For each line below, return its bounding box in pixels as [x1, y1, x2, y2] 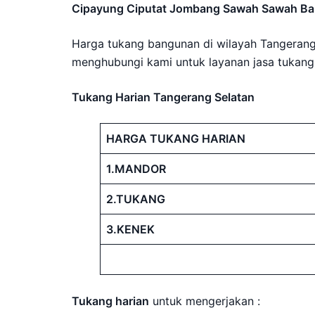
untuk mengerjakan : [149, 294, 260, 308]
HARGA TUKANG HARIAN [106, 131, 245, 146]
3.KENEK [106, 222, 155, 236]
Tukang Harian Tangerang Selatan [72, 90, 255, 104]
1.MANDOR [106, 162, 166, 176]
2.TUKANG [106, 192, 165, 206]
